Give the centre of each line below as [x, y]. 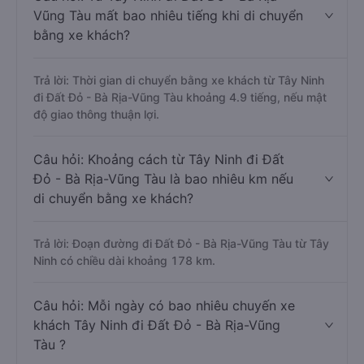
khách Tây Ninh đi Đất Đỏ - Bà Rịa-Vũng [157, 325]
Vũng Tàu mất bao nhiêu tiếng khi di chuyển [168, 15]
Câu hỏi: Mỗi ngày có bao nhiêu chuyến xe [164, 305]
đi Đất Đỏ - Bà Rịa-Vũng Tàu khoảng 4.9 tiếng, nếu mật [180, 97]
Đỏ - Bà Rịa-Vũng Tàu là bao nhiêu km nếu [163, 179]
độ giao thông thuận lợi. [96, 114]
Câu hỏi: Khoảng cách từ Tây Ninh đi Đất [159, 159]
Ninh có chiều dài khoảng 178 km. [124, 260]
